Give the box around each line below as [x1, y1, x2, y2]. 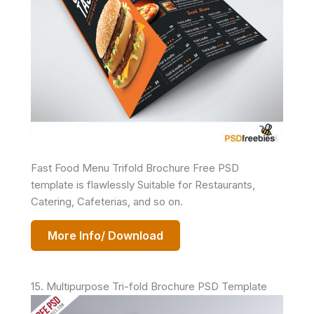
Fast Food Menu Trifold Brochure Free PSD [31, 161, 239, 175]
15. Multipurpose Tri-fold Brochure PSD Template [31, 279, 267, 293]
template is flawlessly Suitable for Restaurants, [31, 177, 255, 191]
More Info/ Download [48, 228, 163, 243]
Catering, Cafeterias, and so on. [31, 194, 183, 208]
